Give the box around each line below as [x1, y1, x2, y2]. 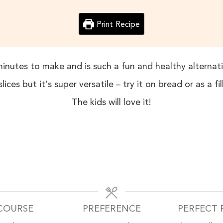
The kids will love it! [72, 96, 151, 108]
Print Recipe [94, 18, 140, 29]
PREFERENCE [82, 203, 141, 214]
